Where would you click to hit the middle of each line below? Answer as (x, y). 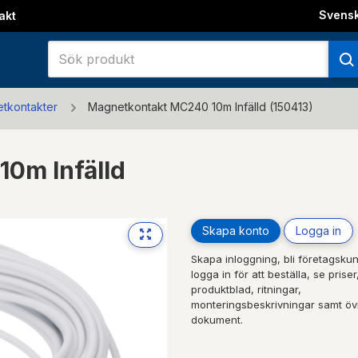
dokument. (217, 319)
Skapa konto (236, 230)
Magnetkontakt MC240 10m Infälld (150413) (201, 107)
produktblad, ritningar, (246, 289)
